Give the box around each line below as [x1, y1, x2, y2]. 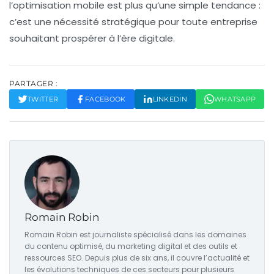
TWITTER [28, 95, 59, 104]
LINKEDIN [152, 95, 187, 104]
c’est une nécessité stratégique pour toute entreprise [9, 15, 257, 29]
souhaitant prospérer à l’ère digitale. [9, 32, 175, 45]
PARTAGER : [9, 79, 57, 89]
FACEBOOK [85, 95, 126, 104]
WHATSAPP [213, 95, 256, 104]
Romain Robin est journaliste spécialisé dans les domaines [24, 229, 246, 240]
